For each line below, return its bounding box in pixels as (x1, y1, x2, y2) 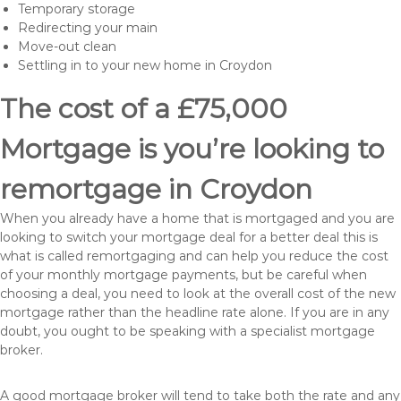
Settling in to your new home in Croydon (18, 57, 272, 73)
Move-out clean (18, 38, 116, 55)
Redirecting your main (18, 20, 158, 36)
